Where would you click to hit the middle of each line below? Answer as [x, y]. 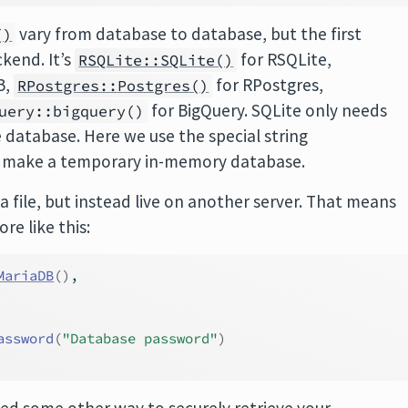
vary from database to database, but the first [189, 34]
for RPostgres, [268, 85]
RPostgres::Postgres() [113, 86]
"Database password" [140, 338]
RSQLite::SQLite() [156, 60]
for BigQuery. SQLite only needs [268, 110]
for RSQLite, [285, 59]
